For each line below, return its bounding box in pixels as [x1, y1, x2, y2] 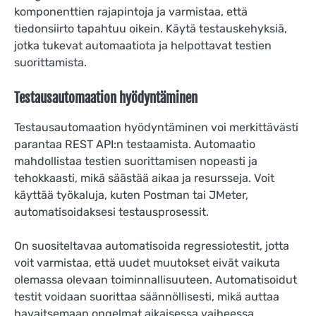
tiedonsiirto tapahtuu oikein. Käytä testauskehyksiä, [14, 21, 287, 35]
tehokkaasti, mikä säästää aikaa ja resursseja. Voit [14, 171, 274, 185]
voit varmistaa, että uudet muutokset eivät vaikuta [14, 255, 280, 269]
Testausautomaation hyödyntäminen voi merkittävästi [14, 120, 298, 134]
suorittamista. [14, 55, 87, 69]
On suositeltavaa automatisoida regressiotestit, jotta [14, 238, 289, 253]
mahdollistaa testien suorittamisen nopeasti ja [14, 154, 257, 168]
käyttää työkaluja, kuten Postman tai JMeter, [14, 188, 248, 202]
